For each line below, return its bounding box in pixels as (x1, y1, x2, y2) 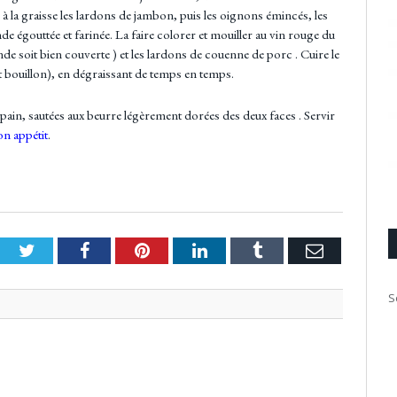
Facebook (88, 241, 158, 260)
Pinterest (148, 241, 213, 260)
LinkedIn (206, 241, 272, 260)
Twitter (34, 241, 87, 260)
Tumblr (261, 241, 315, 260)
